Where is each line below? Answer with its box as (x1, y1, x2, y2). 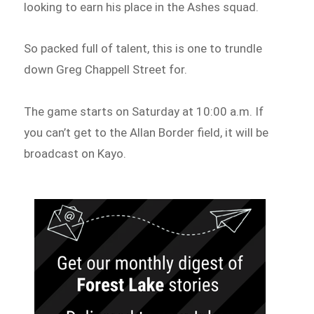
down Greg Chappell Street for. (24, 62, 188, 77)
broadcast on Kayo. (24, 146, 127, 161)
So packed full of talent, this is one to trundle (24, 41, 263, 56)
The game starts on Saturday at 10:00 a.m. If (24, 104, 264, 119)
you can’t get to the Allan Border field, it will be (24, 125, 269, 140)
